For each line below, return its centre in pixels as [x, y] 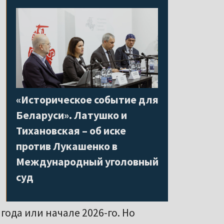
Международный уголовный [87, 161]
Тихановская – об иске [71, 130]
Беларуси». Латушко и [71, 115]
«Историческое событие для [87, 99]
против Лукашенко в [67, 146]
